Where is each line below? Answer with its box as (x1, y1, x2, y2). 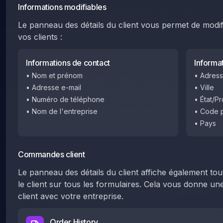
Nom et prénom (32, 71, 83, 80)
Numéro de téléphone (32, 95, 105, 104)
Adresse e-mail (32, 83, 81, 92)
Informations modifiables (18, 2, 107, 12)
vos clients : (18, 32, 62, 42)
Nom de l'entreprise (32, 107, 98, 115)
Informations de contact (26, 58, 110, 68)
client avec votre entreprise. (18, 191, 123, 201)
